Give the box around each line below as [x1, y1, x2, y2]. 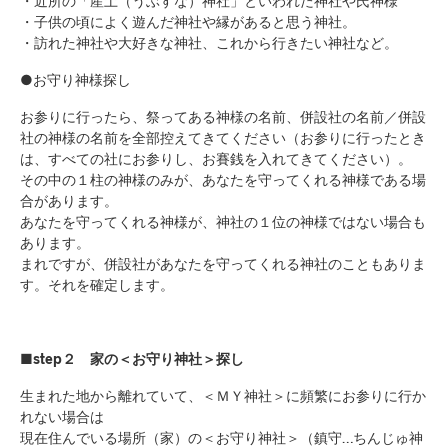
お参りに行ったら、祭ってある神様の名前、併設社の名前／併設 [20, 108, 426, 125]
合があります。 [20, 192, 118, 209]
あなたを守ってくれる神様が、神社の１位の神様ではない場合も [20, 213, 426, 230]
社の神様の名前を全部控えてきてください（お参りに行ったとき [20, 129, 426, 146]
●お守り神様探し [20, 71, 131, 88]
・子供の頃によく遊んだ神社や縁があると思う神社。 [20, 13, 356, 30]
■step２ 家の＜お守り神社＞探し [20, 350, 244, 367]
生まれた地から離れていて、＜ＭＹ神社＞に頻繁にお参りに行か [20, 387, 426, 404]
